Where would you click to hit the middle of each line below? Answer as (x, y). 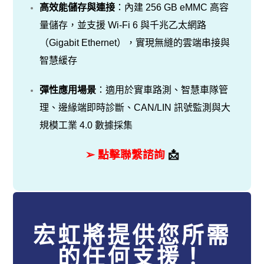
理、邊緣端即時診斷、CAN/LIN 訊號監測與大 (135, 107)
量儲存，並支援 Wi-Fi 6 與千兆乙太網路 (123, 25)
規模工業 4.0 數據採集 (86, 125)
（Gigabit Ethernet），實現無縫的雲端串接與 (135, 42)
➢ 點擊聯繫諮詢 (126, 154)
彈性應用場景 (68, 90)
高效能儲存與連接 (77, 7)
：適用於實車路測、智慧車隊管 (162, 90)
